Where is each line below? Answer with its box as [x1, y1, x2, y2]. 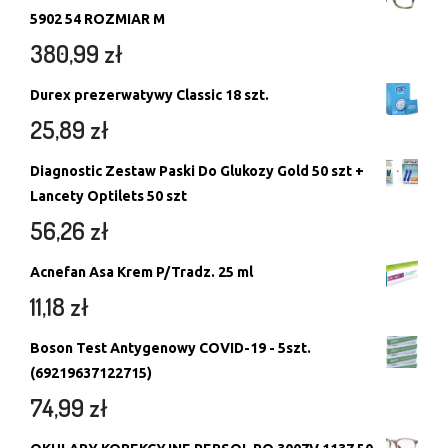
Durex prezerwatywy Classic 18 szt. [30, 86, 269, 103]
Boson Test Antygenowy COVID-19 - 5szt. [30, 339, 311, 356]
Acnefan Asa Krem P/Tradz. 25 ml [30, 263, 253, 280]
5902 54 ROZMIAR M [30, 10, 165, 27]
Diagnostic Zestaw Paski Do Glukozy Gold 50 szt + [30, 162, 364, 179]
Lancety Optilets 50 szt [30, 187, 187, 204]
